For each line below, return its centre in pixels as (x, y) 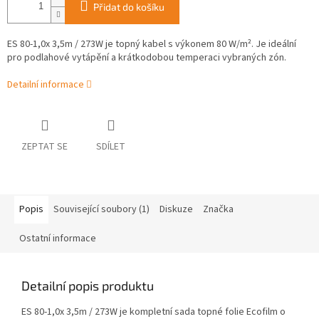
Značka (218, 210)
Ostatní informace (58, 239)
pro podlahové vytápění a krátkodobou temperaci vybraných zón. (147, 58)
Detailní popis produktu (88, 286)
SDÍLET (111, 147)
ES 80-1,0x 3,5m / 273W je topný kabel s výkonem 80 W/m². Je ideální (152, 45)
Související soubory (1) (101, 210)
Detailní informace (46, 85)
